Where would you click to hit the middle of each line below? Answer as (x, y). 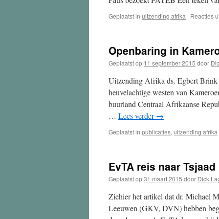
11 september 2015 (170, 63)
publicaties (156, 132)
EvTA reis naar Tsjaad (162, 166)
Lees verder (137, 116)
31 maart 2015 (163, 179)
